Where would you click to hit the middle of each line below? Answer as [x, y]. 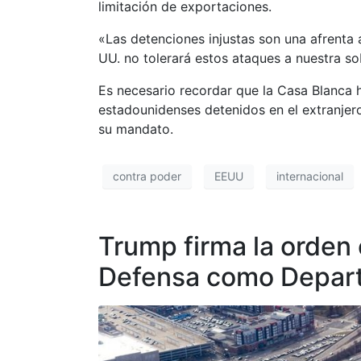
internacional [310, 176]
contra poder [147, 176]
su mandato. [136, 129]
